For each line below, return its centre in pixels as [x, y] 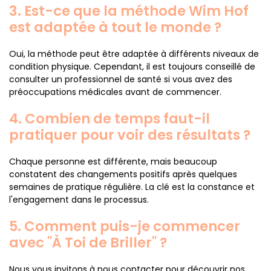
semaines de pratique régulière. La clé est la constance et [132, 187]
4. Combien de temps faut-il [109, 119]
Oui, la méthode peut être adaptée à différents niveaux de [134, 54]
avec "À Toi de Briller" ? [88, 243]
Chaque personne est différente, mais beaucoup [113, 162]
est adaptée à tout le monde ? [115, 27]
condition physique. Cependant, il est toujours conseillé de [132, 67]
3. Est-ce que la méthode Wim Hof [129, 11]
